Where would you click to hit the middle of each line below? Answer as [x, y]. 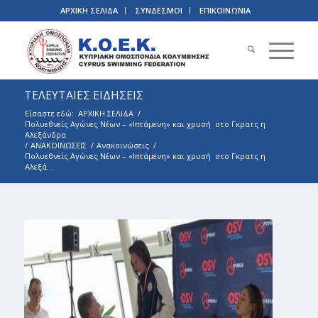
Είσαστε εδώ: [49, 113]
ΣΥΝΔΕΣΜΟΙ [158, 10]
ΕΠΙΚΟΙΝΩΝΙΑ [225, 10]
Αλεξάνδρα [45, 135]
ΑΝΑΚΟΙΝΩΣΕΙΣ [58, 145]
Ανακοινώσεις [122, 145]
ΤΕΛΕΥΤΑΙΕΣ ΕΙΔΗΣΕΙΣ [83, 95]
